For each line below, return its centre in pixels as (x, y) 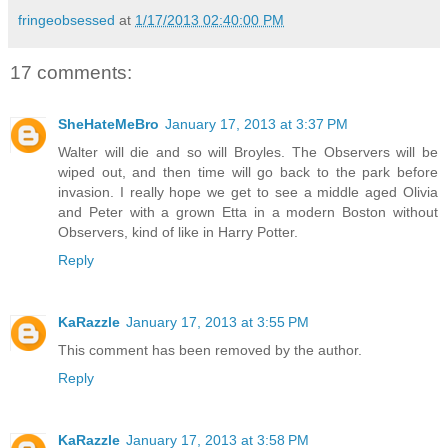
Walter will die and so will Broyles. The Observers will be (248, 152)
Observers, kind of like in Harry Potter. (178, 232)
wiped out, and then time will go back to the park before (248, 172)
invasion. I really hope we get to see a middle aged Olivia (248, 192)
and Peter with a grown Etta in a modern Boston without (248, 212)
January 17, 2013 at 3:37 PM (256, 124)
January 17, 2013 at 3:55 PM (217, 322)
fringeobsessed (66, 19)
